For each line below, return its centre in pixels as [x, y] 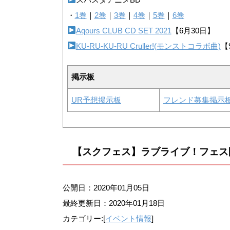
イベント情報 [128, 219]
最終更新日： [86, 203]
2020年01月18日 [137, 203]
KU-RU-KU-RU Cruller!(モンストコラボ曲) [148, 46]
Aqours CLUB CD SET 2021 [123, 30]
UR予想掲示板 [96, 100]
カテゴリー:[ [84, 219]
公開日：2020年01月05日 [106, 188]
